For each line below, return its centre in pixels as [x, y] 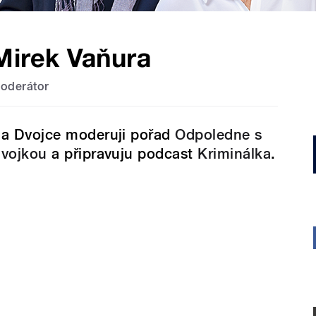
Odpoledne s [219, 135]
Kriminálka [235, 154]
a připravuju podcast [122, 154]
